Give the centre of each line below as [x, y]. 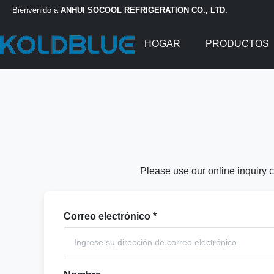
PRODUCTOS [239, 44]
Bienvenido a [36, 10]
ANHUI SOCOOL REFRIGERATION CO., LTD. [144, 10]
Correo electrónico [107, 216]
